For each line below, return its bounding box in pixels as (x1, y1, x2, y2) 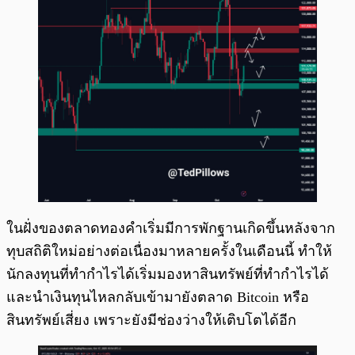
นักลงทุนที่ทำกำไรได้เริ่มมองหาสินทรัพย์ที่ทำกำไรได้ (6, 266, 329, 283)
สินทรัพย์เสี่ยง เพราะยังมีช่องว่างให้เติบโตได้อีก (6, 312, 296, 329)
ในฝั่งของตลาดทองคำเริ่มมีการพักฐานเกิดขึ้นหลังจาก (6, 220, 335, 237)
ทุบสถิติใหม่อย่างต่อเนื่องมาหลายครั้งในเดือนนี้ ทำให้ (6, 243, 332, 260)
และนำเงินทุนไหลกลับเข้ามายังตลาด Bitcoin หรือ (6, 289, 309, 306)
